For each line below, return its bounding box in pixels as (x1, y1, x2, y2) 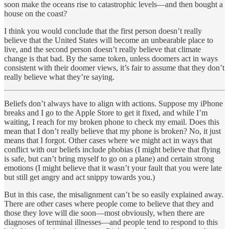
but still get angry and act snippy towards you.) (4, 172, 155, 181)
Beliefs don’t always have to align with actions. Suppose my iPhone (4, 99, 223, 108)
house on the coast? (4, 9, 67, 18)
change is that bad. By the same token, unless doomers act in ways (4, 54, 218, 63)
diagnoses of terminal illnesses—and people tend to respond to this (4, 217, 218, 226)
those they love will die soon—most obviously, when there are (4, 208, 204, 217)
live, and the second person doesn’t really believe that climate (4, 44, 201, 54)
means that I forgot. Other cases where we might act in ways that (4, 135, 212, 145)
